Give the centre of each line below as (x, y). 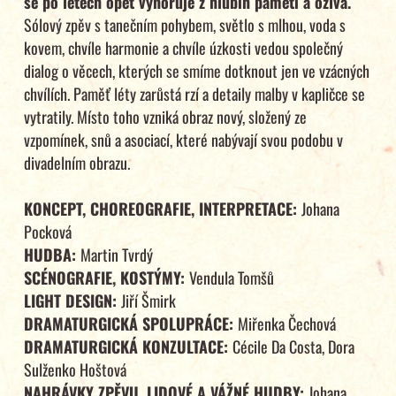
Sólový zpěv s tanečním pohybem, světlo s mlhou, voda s (184, 25)
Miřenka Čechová (286, 324)
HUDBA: (52, 255)
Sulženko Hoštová (75, 370)
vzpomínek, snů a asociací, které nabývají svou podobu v (183, 140)
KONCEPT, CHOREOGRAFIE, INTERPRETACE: (162, 209)
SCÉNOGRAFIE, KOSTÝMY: (106, 278)
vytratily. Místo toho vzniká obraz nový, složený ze (165, 117)
